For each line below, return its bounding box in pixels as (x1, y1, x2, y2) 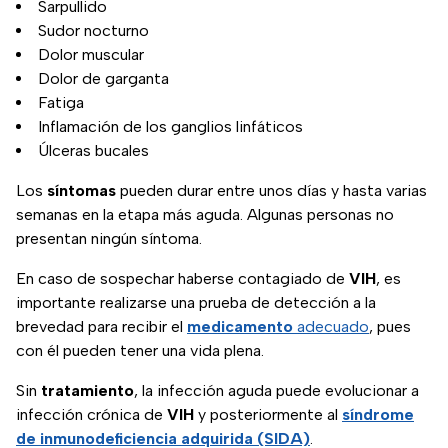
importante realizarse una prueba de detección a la (16, 293, 376, 313)
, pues (369, 317, 411, 337)
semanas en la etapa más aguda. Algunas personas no (16, 205, 394, 225)
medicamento (187, 317, 297, 337)
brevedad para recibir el (16, 317, 187, 337)
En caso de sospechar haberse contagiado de (16, 269, 349, 289)
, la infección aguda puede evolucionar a (134, 381, 419, 401)
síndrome (342, 405, 414, 425)
